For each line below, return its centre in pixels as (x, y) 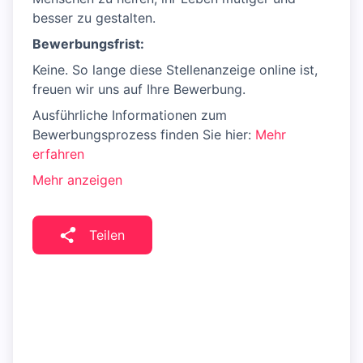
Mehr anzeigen (77, 180)
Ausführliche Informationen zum (130, 115)
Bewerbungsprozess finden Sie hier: (144, 135)
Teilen (107, 235)
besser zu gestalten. (94, 18)
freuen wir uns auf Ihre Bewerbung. (139, 89)
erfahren (58, 154)
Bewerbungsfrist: (88, 44)
